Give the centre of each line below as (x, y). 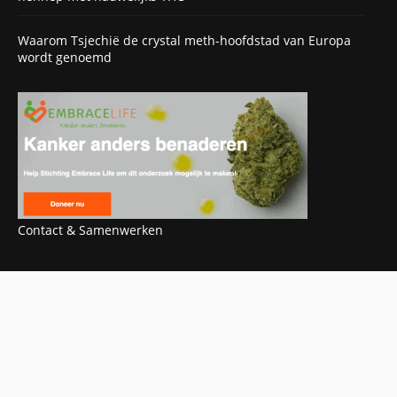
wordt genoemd (65, 57)
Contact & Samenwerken (90, 230)
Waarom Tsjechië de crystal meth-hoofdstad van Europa (184, 40)
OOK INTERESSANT (68, 286)
